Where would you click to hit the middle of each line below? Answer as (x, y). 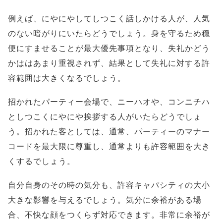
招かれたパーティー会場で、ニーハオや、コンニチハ (109, 102)
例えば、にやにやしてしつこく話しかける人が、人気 (109, 19)
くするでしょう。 (42, 162)
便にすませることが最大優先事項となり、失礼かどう (109, 49)
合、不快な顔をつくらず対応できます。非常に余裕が (109, 215)
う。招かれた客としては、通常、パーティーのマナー (109, 132)
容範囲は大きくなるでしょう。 (67, 78)
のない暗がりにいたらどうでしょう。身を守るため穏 (109, 34)
